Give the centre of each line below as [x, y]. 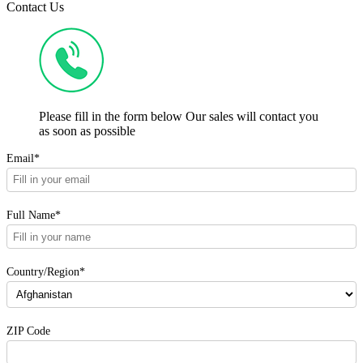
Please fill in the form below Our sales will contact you [179, 116]
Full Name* [34, 215]
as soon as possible [87, 130]
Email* [23, 158]
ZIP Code [28, 330]
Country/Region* [46, 272]
